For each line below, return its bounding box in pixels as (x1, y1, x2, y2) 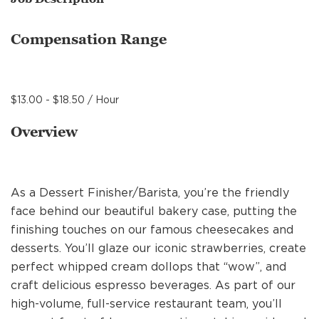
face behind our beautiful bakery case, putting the (11, 204, 297, 218)
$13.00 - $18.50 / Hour (11, 94, 119, 106)
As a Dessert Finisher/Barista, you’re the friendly (11, 186, 289, 199)
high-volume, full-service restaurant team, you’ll (11, 297, 282, 310)
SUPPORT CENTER (61, 56, 169, 69)
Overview (11, 124, 78, 140)
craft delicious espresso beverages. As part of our (11, 278, 296, 292)
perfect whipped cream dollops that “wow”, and (11, 260, 286, 273)
